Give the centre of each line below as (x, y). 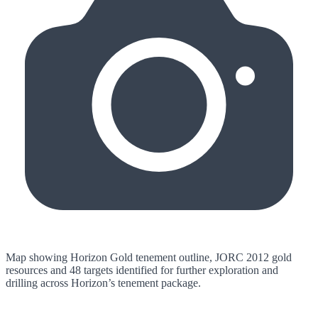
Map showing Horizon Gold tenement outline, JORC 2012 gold (149, 257)
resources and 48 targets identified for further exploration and (142, 270)
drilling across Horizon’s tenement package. (103, 283)
